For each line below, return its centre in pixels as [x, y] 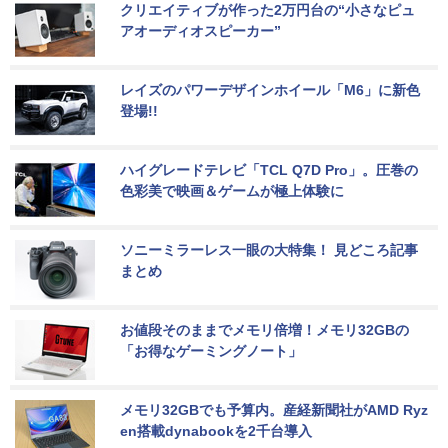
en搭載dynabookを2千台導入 [216, 430]
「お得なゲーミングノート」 [211, 350]
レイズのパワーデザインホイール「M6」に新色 [270, 89]
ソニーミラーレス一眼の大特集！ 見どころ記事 [269, 249]
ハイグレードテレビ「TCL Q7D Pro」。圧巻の [269, 169]
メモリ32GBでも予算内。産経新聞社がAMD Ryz [274, 409]
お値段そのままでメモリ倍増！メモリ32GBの [264, 329]
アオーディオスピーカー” [200, 30]
